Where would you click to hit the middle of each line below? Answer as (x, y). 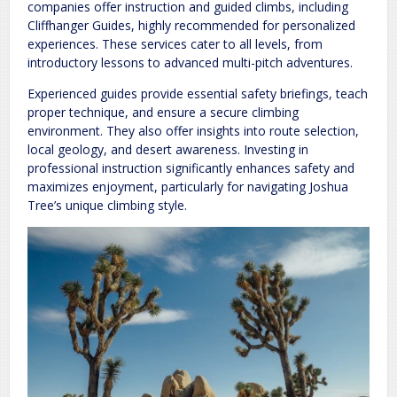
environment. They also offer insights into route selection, (193, 131)
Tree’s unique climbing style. (107, 206)
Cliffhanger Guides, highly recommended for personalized (191, 26)
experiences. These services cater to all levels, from (175, 44)
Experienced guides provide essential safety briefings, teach (198, 94)
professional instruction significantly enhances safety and (191, 168)
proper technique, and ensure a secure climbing (163, 113)
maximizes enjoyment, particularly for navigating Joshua (188, 187)
